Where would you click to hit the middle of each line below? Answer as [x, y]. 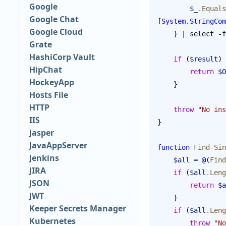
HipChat [45, 70]
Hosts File [48, 95]
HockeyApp [51, 82]
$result [204, 59]
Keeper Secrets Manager [77, 209]
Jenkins [44, 158]
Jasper [41, 133]
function [174, 147]
